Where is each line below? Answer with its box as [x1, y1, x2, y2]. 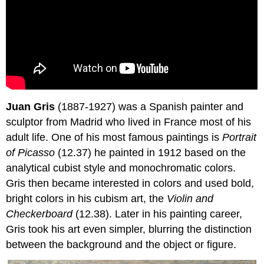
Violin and [167, 193, 214, 205]
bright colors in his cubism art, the [6, 193, 167, 205]
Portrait [222, 131, 257, 144]
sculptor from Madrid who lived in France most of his [6, 116, 252, 128]
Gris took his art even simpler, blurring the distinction [6, 223, 252, 236]
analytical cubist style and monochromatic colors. [6, 162, 236, 174]
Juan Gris [6, 101, 55, 113]
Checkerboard [6, 208, 73, 220]
